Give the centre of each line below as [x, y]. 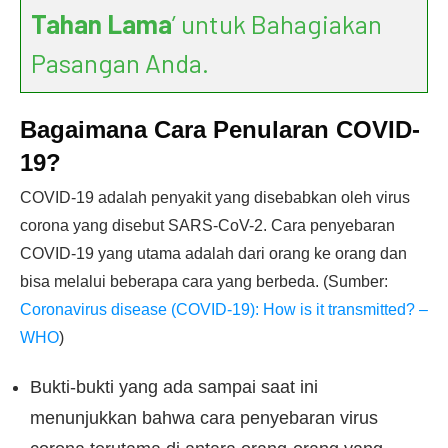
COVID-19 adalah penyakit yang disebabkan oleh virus [215, 197]
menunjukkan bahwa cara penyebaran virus [204, 418]
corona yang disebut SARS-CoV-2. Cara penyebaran [207, 225]
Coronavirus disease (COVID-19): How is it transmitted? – [224, 309]
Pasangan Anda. [120, 62]
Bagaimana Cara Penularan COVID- [220, 129]
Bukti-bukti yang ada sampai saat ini [174, 387]
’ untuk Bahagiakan [277, 23]
